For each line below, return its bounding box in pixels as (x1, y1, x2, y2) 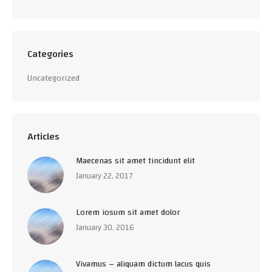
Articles (27, 127, 59, 146)
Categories (27, 45, 73, 63)
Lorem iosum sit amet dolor (76, 205, 180, 220)
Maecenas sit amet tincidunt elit (76, 153, 195, 169)
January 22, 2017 (76, 169, 132, 183)
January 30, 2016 (76, 220, 134, 235)
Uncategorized (27, 70, 80, 86)
